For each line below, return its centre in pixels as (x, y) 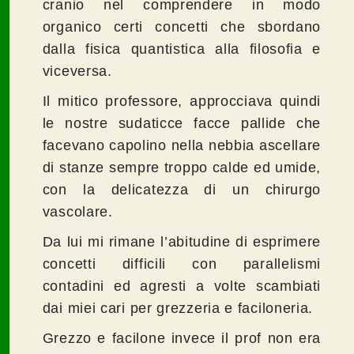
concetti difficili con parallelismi (182, 264)
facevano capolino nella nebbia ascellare (182, 146)
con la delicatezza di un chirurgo (182, 190)
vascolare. (77, 212)
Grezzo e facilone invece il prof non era (182, 339)
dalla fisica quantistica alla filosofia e (182, 49)
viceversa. (77, 72)
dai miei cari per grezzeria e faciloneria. (178, 309)
